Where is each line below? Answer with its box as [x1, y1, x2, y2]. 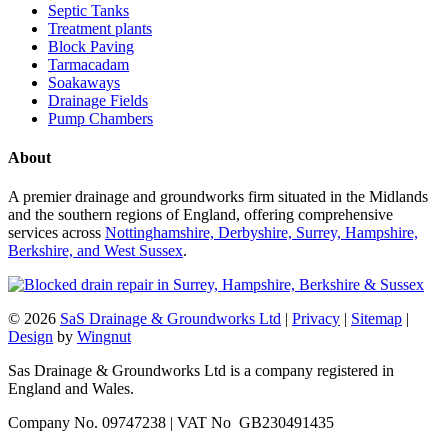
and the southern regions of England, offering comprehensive [8, 206, 393, 224]
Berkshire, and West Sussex [8, 242, 183, 260]
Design [8, 328, 53, 346]
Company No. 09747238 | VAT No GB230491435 [8, 414, 334, 432]
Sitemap [351, 310, 402, 328]
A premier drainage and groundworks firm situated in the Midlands [8, 188, 428, 206]
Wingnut [77, 328, 131, 346]
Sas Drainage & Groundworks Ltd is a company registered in [8, 362, 394, 380]
